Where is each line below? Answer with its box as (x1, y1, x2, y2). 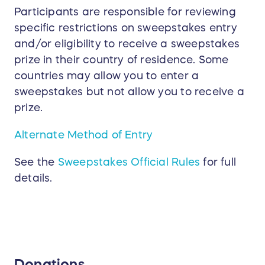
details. (14, 172, 53, 183)
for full (200, 156, 237, 167)
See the (14, 156, 58, 167)
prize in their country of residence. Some (14, 54, 229, 65)
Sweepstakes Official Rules (57, 156, 201, 167)
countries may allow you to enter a (14, 70, 199, 81)
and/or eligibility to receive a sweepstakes (14, 38, 240, 49)
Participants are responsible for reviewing (14, 6, 236, 17)
